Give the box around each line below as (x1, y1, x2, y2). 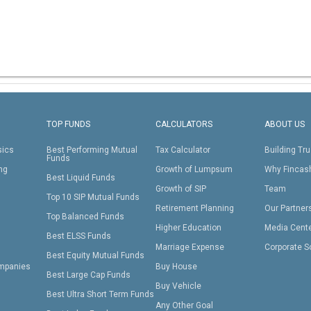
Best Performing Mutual (47, 145, 138, 155)
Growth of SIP (155, 184, 206, 194)
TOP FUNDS (47, 119, 91, 130)
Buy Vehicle (155, 281, 201, 292)
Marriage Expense (155, 242, 224, 253)
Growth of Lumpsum (155, 165, 233, 175)
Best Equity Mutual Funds (47, 251, 145, 261)
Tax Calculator (155, 145, 210, 155)
